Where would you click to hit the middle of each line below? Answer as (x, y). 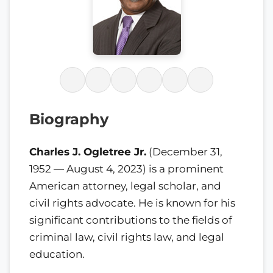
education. (57, 254)
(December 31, (184, 151)
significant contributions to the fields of (131, 220)
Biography (69, 119)
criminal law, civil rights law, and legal (127, 237)
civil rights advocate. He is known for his (132, 203)
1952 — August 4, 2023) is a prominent (126, 168)
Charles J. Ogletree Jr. (88, 151)
